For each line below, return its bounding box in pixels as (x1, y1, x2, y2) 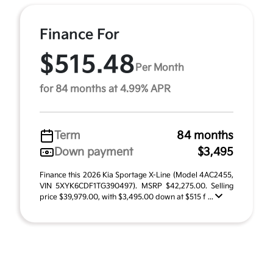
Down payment (54, 146, 133, 158)
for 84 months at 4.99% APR (40, 83, 171, 95)
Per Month (135, 62, 184, 74)
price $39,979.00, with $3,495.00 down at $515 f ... (40, 193, 215, 202)
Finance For (40, 26, 119, 43)
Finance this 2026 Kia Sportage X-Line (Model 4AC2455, (40, 171, 233, 180)
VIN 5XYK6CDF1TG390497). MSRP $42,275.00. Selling (40, 182, 233, 191)
